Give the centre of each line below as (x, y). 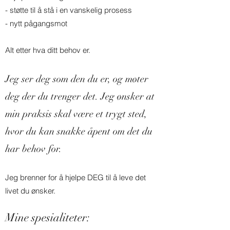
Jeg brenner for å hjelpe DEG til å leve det (75, 177)
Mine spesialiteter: (47, 217)
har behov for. (33, 149)
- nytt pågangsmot (36, 23)
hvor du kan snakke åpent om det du (79, 131)
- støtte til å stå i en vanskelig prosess (69, 10)
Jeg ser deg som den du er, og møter (77, 79)
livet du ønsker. (30, 191)
